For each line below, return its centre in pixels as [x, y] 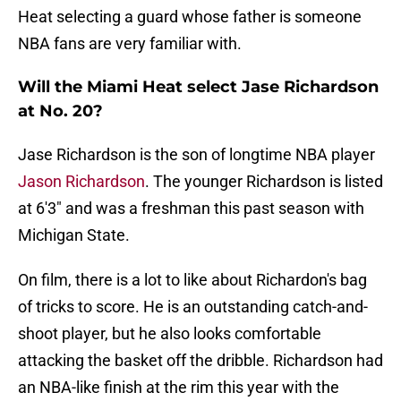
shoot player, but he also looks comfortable [170, 334]
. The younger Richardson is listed [264, 182]
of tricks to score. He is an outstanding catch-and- [193, 307]
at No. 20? [60, 111]
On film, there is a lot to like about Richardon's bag [192, 280]
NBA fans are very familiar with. [130, 44]
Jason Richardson [81, 182]
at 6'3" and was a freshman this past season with [191, 209]
